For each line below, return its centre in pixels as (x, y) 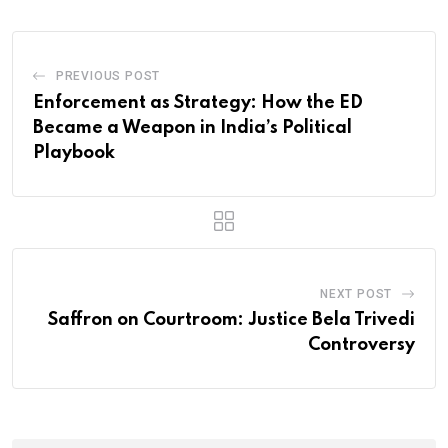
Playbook (74, 152)
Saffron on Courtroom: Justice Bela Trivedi (231, 319)
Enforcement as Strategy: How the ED (198, 102)
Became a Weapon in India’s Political (192, 127)
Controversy (361, 344)
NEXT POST (356, 293)
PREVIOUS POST (108, 75)
